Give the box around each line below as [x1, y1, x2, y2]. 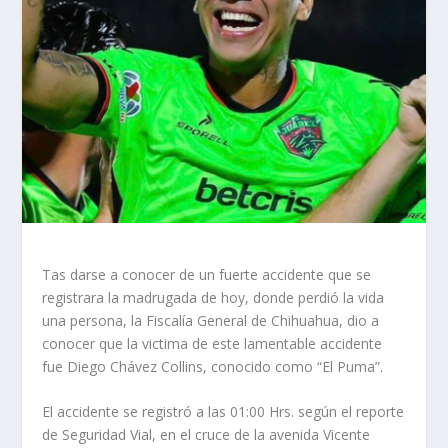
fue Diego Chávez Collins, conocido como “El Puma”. [42, 356, 384, 376]
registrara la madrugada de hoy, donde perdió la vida [42, 287, 385, 307]
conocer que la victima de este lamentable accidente [42, 333, 383, 353]
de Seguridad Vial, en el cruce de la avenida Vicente [42, 425, 371, 445]
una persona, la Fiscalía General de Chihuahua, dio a [42, 310, 380, 330]
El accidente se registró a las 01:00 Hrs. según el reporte [42, 402, 405, 422]
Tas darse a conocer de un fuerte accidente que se [42, 264, 372, 284]
